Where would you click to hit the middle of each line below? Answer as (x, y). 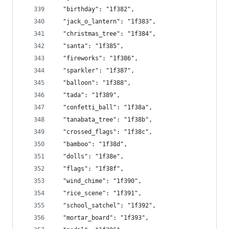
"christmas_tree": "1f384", (106, 34)
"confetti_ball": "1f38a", (104, 107)
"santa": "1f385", (90, 46)
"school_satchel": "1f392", (106, 205)
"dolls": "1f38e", (90, 156)
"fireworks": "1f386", (97, 58)
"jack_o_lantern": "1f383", (106, 21)
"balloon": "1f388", (93, 83)
